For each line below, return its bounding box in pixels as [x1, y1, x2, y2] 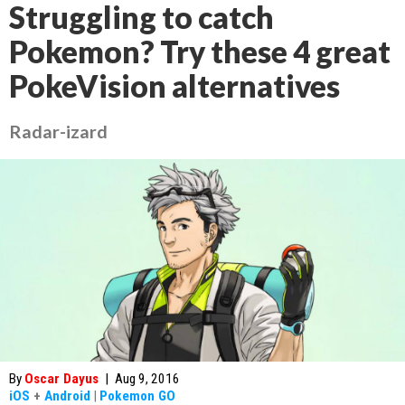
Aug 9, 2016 [115, 371, 180, 387]
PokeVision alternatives [9, 68, 340, 104]
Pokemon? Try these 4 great [9, 33, 391, 70]
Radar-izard [9, 120, 108, 142]
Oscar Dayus [24, 371, 99, 387]
